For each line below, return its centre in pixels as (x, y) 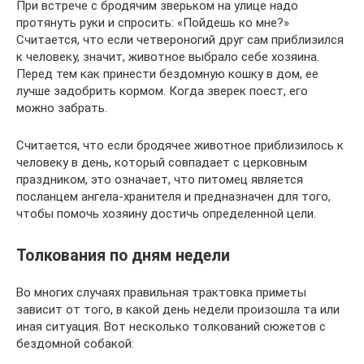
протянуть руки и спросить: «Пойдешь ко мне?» (153, 23)
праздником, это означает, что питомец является (160, 180)
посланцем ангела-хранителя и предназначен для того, (173, 197)
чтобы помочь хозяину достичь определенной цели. (166, 214)
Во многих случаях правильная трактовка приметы (161, 292)
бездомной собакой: (75, 343)
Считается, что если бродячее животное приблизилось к (180, 146)
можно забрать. (62, 108)
